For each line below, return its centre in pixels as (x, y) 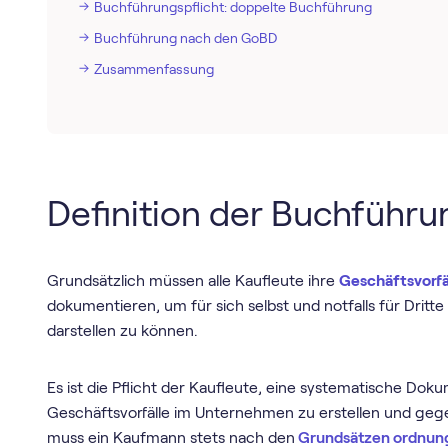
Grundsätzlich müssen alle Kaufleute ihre (193, 281)
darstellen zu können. (123, 331)
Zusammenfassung (153, 68)
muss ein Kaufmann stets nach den (171, 437)
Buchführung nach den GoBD (185, 37)
